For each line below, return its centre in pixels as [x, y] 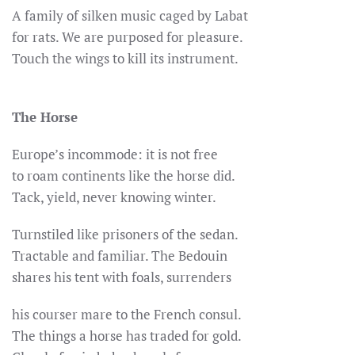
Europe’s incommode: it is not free [115, 154]
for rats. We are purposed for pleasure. [128, 37]
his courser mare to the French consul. [127, 314]
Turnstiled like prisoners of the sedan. [125, 234]
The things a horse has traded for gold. [127, 336]
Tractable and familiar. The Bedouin [120, 256]
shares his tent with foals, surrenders [122, 277]
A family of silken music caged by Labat [130, 15]
